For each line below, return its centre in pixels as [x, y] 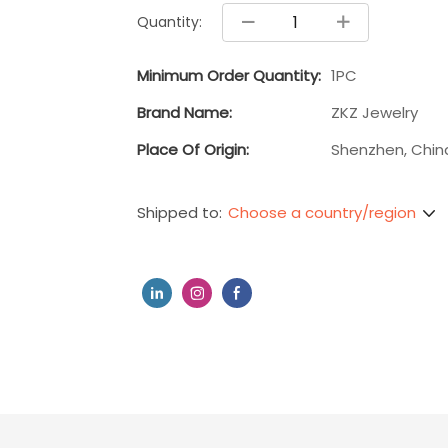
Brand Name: [184, 112]
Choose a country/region [322, 212]
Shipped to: [179, 213]
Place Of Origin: [193, 149]
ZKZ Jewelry [374, 112]
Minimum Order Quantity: [229, 75]
